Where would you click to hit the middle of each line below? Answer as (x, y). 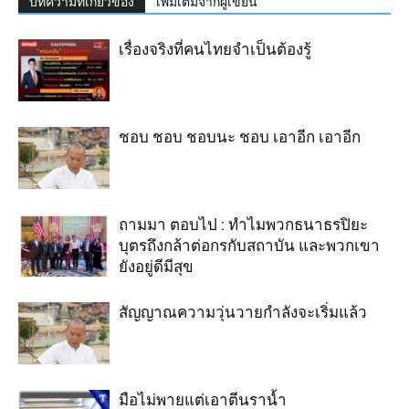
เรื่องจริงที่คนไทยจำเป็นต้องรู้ (215, 49)
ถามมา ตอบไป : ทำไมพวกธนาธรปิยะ (243, 224)
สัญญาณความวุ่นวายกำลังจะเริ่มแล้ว (243, 312)
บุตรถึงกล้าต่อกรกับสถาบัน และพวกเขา (249, 245)
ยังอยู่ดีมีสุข (156, 266)
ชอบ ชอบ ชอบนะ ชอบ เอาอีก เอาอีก (240, 136)
